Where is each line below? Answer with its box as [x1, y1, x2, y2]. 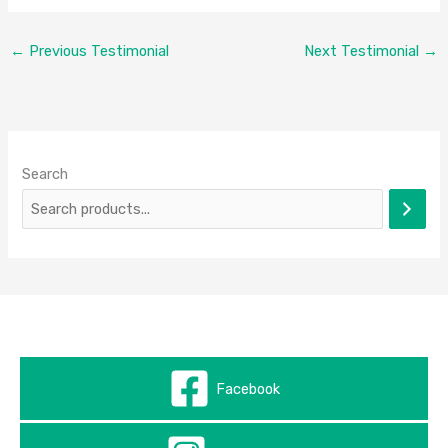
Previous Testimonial [24, 42, 169, 61]
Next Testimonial [304, 42, 424, 61]
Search [22, 164, 69, 183]
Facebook [215, 379, 280, 398]
